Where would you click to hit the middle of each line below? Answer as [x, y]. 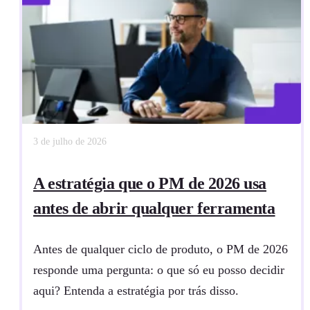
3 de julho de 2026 [70, 141]
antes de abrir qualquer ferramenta [154, 208]
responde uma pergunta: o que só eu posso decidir [159, 270]
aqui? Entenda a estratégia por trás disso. [136, 290]
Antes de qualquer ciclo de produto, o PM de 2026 [161, 249]
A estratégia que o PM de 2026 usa [150, 183]
